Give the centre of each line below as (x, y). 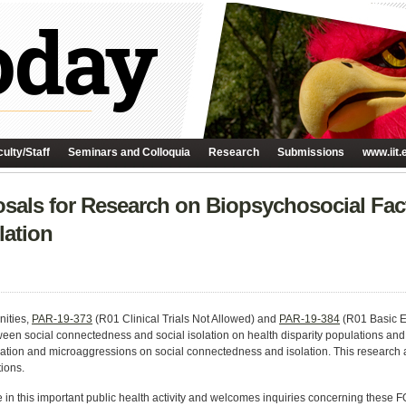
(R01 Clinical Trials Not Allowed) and (186, 319)
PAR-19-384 (309, 319)
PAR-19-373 (62, 319)
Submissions (311, 152)
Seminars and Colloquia (129, 152)
